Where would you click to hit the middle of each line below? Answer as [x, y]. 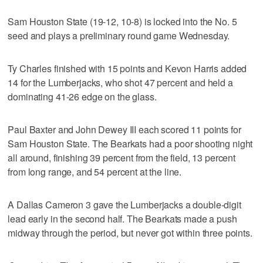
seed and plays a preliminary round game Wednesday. [119, 35]
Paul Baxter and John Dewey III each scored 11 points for [124, 129]
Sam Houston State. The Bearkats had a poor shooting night [130, 143]
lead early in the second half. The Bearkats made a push [122, 218]
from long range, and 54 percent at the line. [95, 171]
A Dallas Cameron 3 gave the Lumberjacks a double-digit [124, 204]
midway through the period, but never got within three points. [130, 232]
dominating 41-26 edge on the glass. [82, 96]
